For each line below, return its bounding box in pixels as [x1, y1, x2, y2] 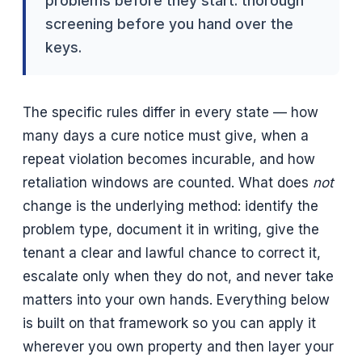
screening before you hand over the [45, 15, 293, 32]
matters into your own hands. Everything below [23, 291, 330, 308]
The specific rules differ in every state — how [23, 103, 318, 120]
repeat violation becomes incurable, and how [23, 150, 315, 167]
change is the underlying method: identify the [23, 197, 318, 214]
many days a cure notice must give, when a [23, 127, 309, 144]
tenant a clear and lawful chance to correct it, [23, 244, 321, 261]
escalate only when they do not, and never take [23, 267, 334, 284]
